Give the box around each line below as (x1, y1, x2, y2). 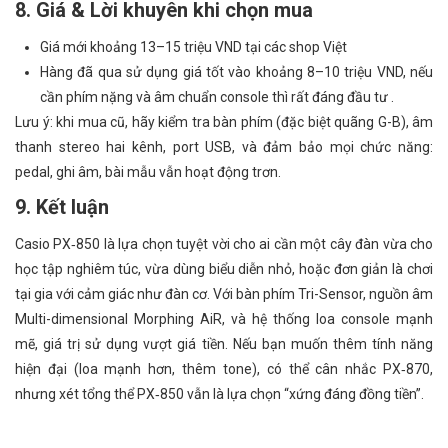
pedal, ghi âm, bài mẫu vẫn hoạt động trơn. (15, 164, 281, 180)
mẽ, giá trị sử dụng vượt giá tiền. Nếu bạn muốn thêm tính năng (15, 336, 433, 352)
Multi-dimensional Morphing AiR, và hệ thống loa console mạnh (15, 311, 433, 327)
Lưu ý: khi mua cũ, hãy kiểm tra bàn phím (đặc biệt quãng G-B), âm (15, 114, 433, 130)
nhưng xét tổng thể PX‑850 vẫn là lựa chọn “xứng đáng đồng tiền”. (15, 386, 424, 402)
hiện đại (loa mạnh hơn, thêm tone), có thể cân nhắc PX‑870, (15, 361, 433, 377)
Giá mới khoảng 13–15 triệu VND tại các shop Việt (40, 39, 347, 55)
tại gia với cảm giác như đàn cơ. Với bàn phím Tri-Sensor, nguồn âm (15, 286, 433, 302)
